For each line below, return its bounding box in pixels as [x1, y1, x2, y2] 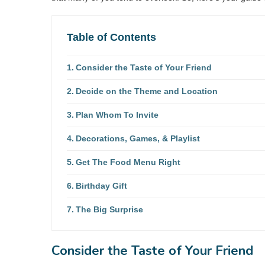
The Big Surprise [75, 204, 143, 214]
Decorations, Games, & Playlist [75, 133, 200, 143]
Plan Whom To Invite [75, 109, 159, 119]
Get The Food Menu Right [75, 157, 180, 167]
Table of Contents [67, 31, 156, 43]
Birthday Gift [75, 180, 127, 190]
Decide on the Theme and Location [75, 86, 218, 96]
